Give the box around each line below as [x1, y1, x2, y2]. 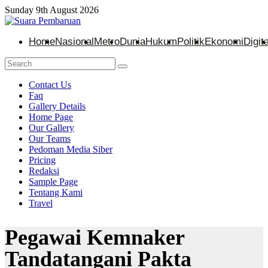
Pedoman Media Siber [29, 144, 112, 154]
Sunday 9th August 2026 [5, 5, 99, 15]
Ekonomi [205, 36, 243, 47]
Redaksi [29, 166, 59, 176]
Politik [177, 36, 205, 47]
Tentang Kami [29, 187, 83, 197]
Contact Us [29, 80, 71, 90]
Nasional [55, 36, 94, 47]
